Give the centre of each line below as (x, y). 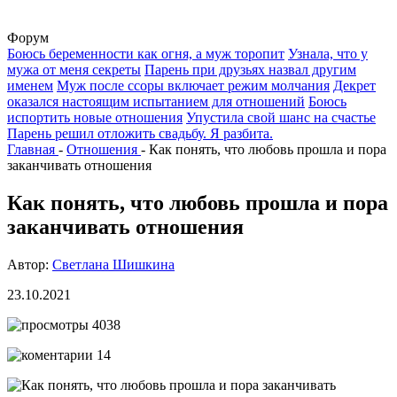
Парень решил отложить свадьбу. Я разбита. (140, 133)
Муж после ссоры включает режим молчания (193, 86)
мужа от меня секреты (74, 70)
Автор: (30, 264)
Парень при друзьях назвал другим (250, 70)
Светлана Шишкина (113, 264)
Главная (31, 149)
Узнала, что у (328, 54)
